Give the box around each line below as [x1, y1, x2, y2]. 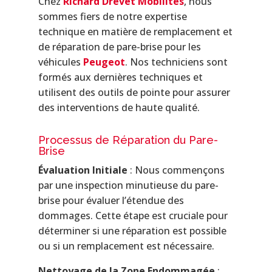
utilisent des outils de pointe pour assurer [38, 85, 230, 99]
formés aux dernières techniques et [38, 70, 203, 84]
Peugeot [83, 55, 125, 69]
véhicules [38, 55, 83, 69]
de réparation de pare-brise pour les [38, 39, 201, 53]
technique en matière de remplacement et [38, 24, 233, 38]
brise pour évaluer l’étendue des [38, 193, 184, 207]
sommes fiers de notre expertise [38, 9, 187, 23]
